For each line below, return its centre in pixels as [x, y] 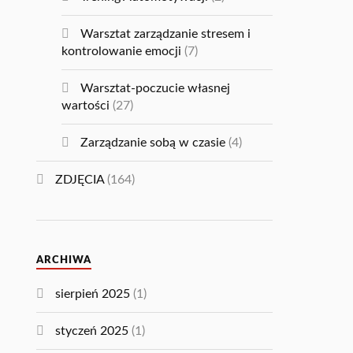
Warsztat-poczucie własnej [156, 89]
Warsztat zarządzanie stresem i [166, 34]
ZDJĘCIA [80, 180]
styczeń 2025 [92, 331]
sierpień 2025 [93, 294]
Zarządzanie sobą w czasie [153, 143]
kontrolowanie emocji [122, 52]
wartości [86, 106]
